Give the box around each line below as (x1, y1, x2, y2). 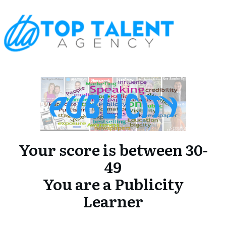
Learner (83, 189, 143, 212)
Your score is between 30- (18, 138, 208, 160)
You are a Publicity (42, 172, 184, 195)
